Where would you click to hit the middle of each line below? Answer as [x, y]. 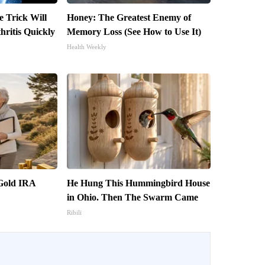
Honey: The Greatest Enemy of [129, 18]
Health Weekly [86, 47]
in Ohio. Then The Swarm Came [132, 198]
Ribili [74, 213]
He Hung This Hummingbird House [138, 183]
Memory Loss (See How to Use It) [134, 32]
